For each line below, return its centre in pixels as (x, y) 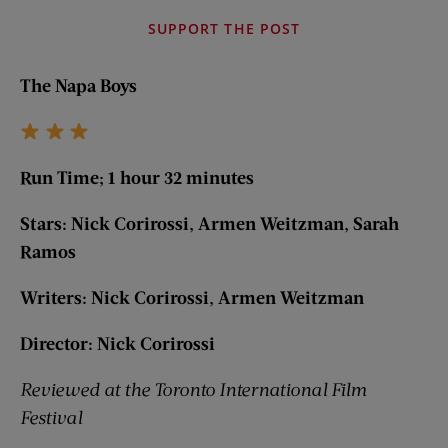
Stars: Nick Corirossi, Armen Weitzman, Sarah (209, 222)
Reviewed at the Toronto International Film (193, 388)
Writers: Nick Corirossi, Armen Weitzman (192, 296)
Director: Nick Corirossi (117, 342)
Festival (51, 416)
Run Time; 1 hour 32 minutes (137, 176)
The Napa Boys (78, 84)
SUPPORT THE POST (224, 28)
